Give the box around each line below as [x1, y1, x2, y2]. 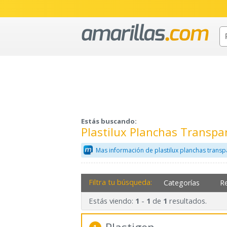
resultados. [167, 196, 207, 206]
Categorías [164, 177, 200, 187]
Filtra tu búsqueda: [88, 176, 152, 187]
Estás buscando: [81, 117, 137, 126]
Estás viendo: [88, 196, 135, 206]
